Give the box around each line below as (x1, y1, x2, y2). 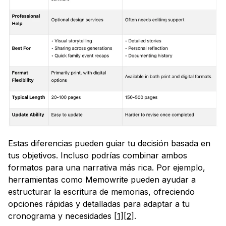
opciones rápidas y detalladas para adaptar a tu (8, 199, 190, 209)
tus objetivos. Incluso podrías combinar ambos (8, 150, 187, 161)
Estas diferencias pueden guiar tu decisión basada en (8, 138, 210, 149)
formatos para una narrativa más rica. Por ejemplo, (8, 162, 205, 173)
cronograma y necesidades (8, 211, 114, 221)
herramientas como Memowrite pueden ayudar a (8, 175, 196, 185)
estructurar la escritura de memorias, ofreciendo (8, 187, 195, 197)
